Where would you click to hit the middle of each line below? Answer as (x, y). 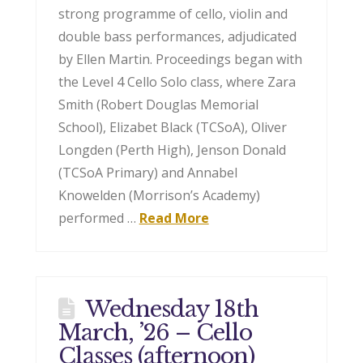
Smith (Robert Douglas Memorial (158, 104)
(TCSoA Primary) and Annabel (147, 172)
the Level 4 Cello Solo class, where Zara (177, 81)
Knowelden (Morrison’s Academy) (159, 195)
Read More (174, 218)
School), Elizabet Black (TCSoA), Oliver (172, 127)
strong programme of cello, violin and (173, 13)
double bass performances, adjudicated (177, 36)
